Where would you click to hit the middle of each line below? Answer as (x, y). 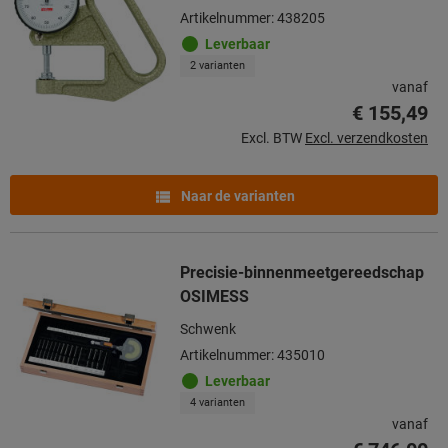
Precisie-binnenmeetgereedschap (302, 272)
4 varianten (217, 402)
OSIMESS (214, 296)
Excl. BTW (271, 137)
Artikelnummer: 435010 (252, 354)
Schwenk (208, 328)
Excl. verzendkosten (366, 137)
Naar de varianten (236, 195)
